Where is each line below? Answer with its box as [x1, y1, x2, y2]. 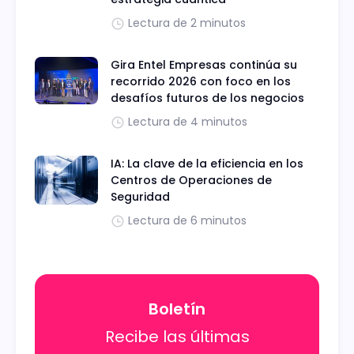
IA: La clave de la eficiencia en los [111, 156, 303, 172]
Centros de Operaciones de [111, 172, 272, 189]
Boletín [149, 297, 205, 320]
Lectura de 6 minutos [128, 213, 247, 229]
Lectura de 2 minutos [128, 15, 246, 32]
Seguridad [111, 189, 170, 205]
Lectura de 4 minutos [128, 114, 247, 130]
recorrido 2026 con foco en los [111, 73, 291, 90]
